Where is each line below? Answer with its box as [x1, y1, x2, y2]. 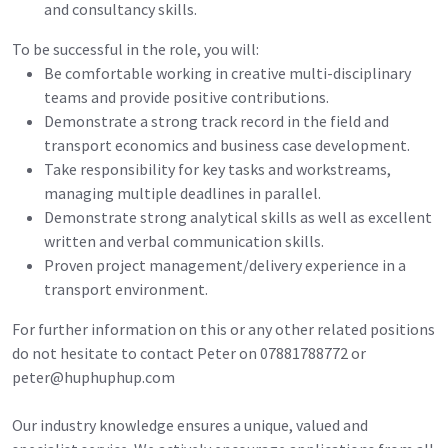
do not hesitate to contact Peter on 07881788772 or [12, 342, 366, 363]
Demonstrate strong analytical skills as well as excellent [44, 206, 432, 227]
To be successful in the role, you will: [12, 38, 259, 59]
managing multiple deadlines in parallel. [44, 182, 321, 203]
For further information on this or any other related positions [12, 318, 435, 339]
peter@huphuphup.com [12, 366, 175, 387]
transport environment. [44, 278, 208, 299]
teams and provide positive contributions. [44, 86, 329, 107]
